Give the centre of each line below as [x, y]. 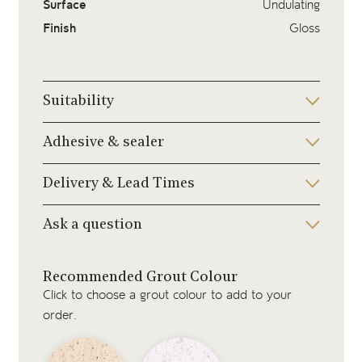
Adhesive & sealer [103, 143]
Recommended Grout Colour [140, 278]
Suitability [78, 101]
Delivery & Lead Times [118, 184]
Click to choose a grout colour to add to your [167, 295]
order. [59, 316]
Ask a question [92, 225]
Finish [59, 28]
